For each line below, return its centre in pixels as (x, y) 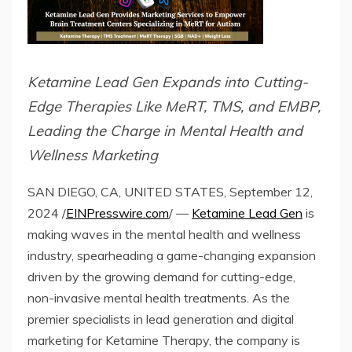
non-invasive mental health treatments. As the (159, 298)
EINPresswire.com (117, 213)
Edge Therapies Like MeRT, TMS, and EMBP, (174, 106)
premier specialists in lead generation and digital (161, 319)
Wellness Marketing (93, 155)
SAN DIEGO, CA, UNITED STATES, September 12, (170, 192)
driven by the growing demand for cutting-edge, (161, 277)
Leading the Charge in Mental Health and (165, 130)
